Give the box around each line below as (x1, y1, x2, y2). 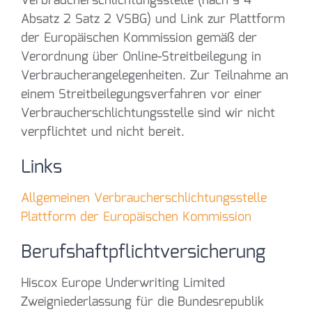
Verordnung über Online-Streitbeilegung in (21, 47, 261, 67)
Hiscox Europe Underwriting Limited (21, 273, 225, 293)
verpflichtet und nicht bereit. (21, 122, 185, 142)
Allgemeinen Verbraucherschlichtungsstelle (21, 188, 267, 208)
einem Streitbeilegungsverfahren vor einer (21, 84, 262, 104)
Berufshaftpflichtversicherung (21, 237, 265, 267)
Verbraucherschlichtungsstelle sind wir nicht (21, 103, 275, 123)
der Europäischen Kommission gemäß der (21, 28, 257, 48)
